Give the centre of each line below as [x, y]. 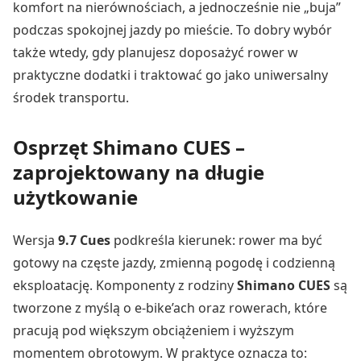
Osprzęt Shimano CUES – [129, 147]
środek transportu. [71, 97]
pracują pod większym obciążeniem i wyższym [154, 330]
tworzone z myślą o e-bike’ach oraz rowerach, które [170, 307]
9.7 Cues [84, 240]
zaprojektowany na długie [139, 172]
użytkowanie [75, 197]
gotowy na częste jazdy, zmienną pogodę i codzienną [174, 262]
